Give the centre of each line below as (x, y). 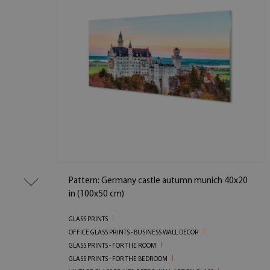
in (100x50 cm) (97, 194)
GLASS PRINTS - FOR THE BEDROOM (118, 259)
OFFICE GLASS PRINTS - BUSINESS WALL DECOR (134, 233)
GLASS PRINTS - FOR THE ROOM (113, 246)
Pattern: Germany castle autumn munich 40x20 (159, 181)
